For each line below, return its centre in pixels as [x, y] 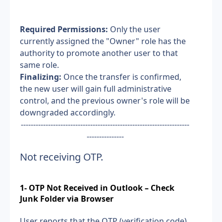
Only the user [134, 29]
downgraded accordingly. [68, 112]
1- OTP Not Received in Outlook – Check [97, 188]
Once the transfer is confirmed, [121, 77]
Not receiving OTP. [61, 157]
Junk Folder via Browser [67, 199]
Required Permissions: [64, 29]
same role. [39, 65]
